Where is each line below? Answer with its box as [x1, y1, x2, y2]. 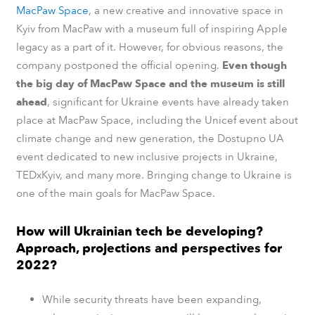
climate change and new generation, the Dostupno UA [15, 131, 284, 146]
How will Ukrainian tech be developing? [15, 223, 263, 241]
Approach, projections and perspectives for [15, 240, 282, 258]
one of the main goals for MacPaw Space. [15, 186, 215, 201]
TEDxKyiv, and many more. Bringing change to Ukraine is [15, 168, 292, 183]
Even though [221, 58, 287, 73]
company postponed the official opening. [15, 58, 222, 73]
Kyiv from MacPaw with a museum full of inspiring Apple [15, 22, 288, 37]
